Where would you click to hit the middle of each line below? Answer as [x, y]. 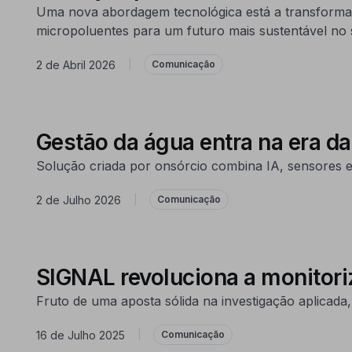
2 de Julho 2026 [78, 200]
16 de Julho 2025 [80, 335]
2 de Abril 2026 [75, 64]
